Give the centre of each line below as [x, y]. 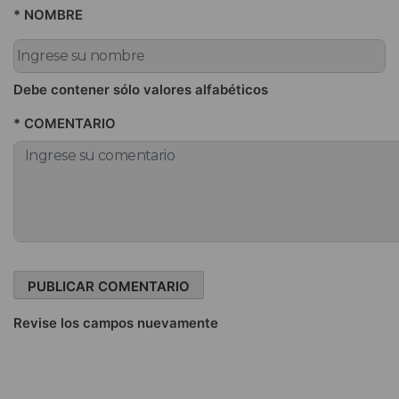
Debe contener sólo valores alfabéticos [141, 89]
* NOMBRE [48, 14]
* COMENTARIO [65, 123]
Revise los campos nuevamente [116, 322]
